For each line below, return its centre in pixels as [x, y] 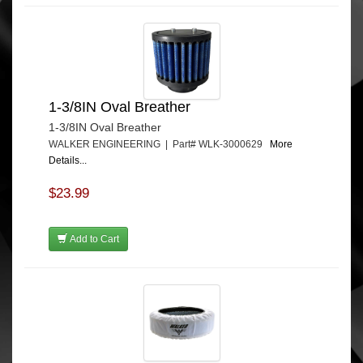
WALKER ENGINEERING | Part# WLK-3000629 [159, 144]
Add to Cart [93, 239]
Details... [68, 160]
